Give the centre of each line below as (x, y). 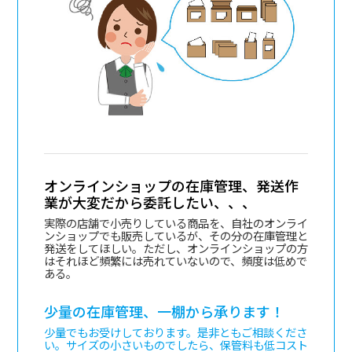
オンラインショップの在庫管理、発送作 (171, 186)
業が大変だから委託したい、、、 (150, 202)
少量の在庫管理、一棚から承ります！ (164, 312)
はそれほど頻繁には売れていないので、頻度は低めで (175, 261)
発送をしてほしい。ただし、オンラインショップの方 (176, 248)
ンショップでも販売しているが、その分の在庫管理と (176, 236)
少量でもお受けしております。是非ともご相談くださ (175, 332)
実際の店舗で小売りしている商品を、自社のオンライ (176, 223)
